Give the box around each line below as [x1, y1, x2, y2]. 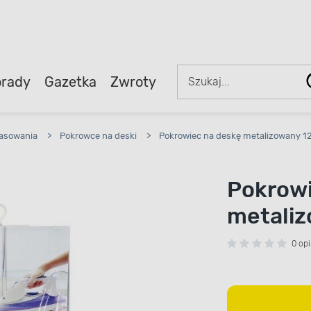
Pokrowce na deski [60, 131, 137, 141]
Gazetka [44, 73, 96, 90]
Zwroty [110, 73, 156, 90]
